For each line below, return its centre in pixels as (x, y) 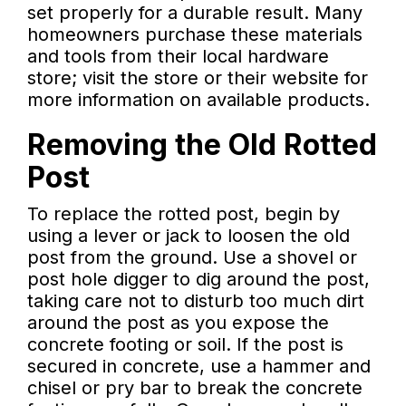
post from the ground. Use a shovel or (192, 258)
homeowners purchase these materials (195, 35)
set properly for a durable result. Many (195, 13)
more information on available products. (198, 100)
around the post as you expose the (178, 323)
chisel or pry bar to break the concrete (195, 388)
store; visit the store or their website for (198, 78)
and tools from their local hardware (178, 57)
